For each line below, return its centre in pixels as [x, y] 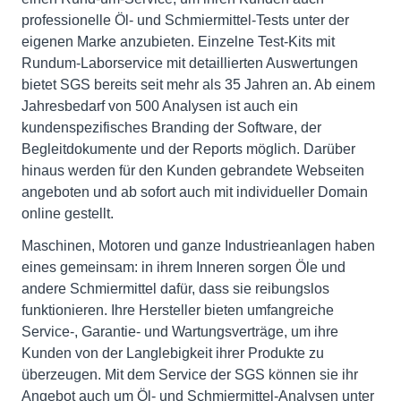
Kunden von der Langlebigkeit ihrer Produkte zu [173, 353]
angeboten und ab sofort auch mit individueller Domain [195, 192]
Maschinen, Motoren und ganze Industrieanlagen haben [198, 245]
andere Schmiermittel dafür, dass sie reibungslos [175, 288]
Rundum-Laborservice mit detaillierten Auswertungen [190, 63]
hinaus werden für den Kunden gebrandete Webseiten [193, 170]
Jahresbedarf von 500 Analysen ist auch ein [160, 106]
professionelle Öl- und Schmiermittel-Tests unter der [185, 20]
